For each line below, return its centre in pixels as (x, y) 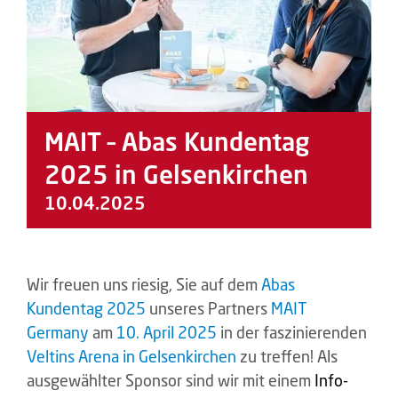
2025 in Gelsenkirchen (176, 175)
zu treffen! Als (287, 357)
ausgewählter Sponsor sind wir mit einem (171, 381)
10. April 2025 (167, 333)
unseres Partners (208, 309)
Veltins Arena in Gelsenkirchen (131, 357)
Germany (58, 333)
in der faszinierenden (292, 333)
